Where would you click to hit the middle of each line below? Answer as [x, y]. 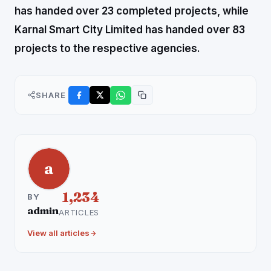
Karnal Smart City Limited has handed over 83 [130, 30]
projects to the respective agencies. [112, 48]
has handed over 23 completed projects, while [132, 11]
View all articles [58, 233]
